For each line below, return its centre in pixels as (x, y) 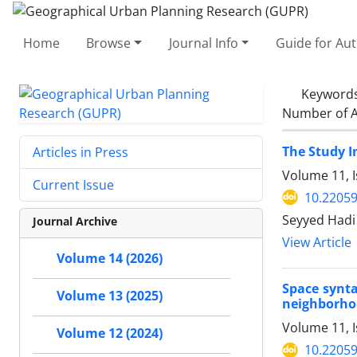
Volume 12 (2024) (110, 333)
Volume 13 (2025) (110, 296)
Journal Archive (75, 221)
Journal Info (203, 43)
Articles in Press (80, 152)
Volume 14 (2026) (110, 258)
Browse (109, 43)
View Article (317, 242)
